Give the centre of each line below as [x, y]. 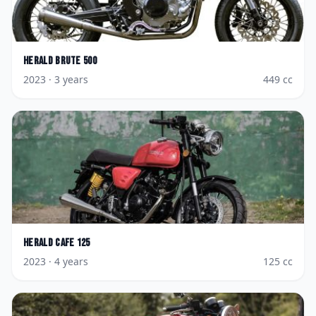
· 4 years [67, 261]
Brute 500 [76, 61]
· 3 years [67, 79]
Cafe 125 [73, 243]
